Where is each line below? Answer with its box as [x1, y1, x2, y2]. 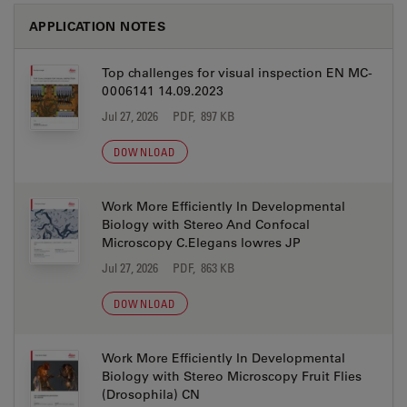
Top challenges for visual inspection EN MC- [102, 65, 372, 81]
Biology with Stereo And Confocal [102, 216, 310, 233]
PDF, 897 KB [173, 108, 235, 124]
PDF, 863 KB [173, 260, 235, 275]
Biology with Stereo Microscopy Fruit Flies [102, 368, 362, 384]
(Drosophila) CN [102, 386, 200, 402]
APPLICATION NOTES [29, 17, 165, 35]
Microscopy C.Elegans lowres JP [102, 234, 301, 251]
